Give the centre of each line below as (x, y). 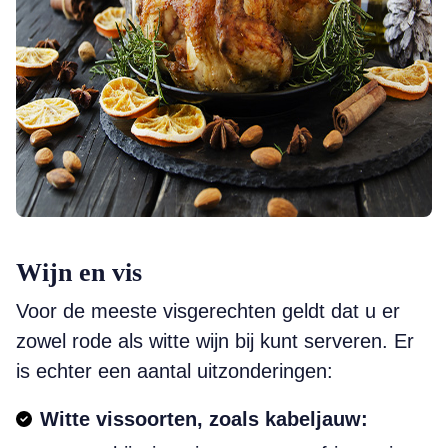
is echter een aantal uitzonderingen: (174, 371)
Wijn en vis (79, 272)
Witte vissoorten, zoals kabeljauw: (204, 419)
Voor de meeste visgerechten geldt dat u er (208, 311)
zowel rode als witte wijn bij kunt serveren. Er (215, 341)
